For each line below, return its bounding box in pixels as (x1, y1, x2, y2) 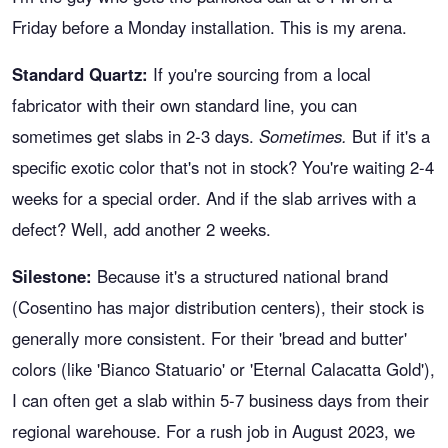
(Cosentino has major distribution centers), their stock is (12, 295, 424, 319)
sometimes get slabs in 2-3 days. (12, 124, 259, 148)
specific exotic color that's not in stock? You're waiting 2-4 (12, 155, 434, 179)
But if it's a (347, 124, 430, 148)
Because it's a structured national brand (92, 264, 388, 288)
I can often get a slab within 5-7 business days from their (12, 388, 429, 412)
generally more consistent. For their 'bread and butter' (12, 326, 407, 350)
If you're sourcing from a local (148, 62, 371, 86)
